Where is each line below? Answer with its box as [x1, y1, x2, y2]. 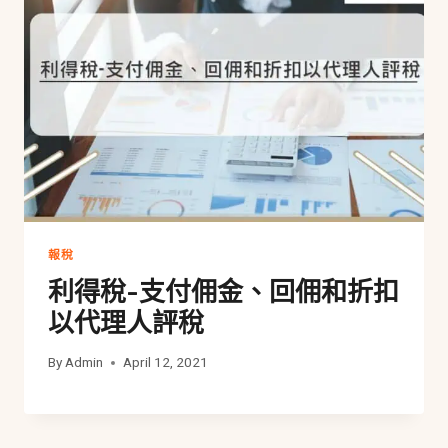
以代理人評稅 [48, 307, 204, 339]
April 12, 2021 [123, 354, 209, 371]
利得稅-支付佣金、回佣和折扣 [48, 276, 399, 308]
